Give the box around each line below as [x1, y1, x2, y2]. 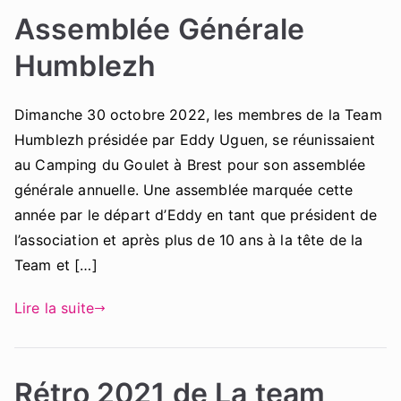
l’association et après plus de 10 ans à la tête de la [14, 231, 363, 250]
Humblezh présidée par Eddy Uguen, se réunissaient [14, 131, 375, 149]
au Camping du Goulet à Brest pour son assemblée [14, 156, 366, 175]
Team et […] [14, 256, 98, 275]
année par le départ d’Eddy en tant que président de [14, 206, 378, 225]
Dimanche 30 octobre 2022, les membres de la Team [14, 106, 382, 124]
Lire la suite [14, 299, 95, 318]
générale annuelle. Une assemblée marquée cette [14, 181, 354, 200]
